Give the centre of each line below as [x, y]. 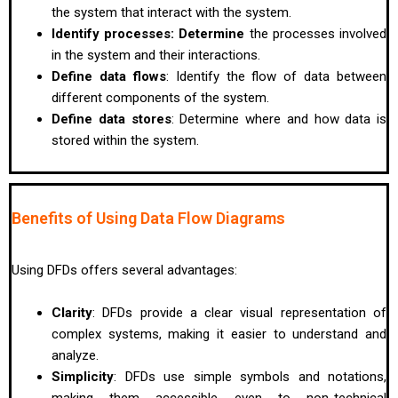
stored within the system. [125, 141]
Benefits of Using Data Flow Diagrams [148, 218]
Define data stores [111, 119]
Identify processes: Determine [148, 34]
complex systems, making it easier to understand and [219, 334]
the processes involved [316, 34]
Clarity [72, 312]
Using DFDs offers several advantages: [124, 270]
